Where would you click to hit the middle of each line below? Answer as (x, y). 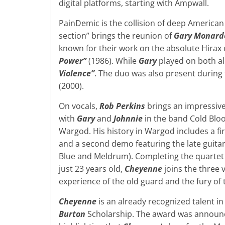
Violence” (77, 73)
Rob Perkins (122, 106)
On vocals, (79, 106)
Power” (73, 61)
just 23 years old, (92, 168)
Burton (72, 214)
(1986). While (113, 61)
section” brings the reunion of (116, 35)
